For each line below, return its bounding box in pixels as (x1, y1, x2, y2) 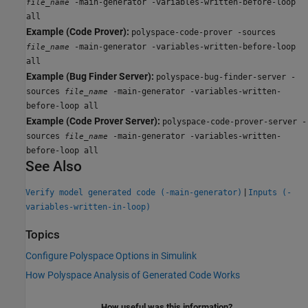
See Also (25, 158, 82, 175)
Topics (25, 228, 60, 241)
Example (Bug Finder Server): (26, 71, 154, 82)
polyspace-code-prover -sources (131, 27, 276, 38)
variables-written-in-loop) (25, 201, 151, 212)
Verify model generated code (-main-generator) (25, 187, 242, 197)
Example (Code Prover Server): (26, 115, 160, 127)
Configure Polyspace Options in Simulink (25, 250, 197, 261)
